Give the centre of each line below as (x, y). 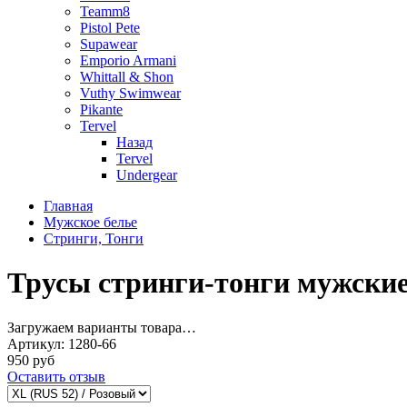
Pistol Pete (110, 28)
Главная (68, 206)
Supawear (109, 44)
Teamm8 (105, 11)
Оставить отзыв (56, 376)
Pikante (101, 109)
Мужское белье (90, 222)
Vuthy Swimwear (130, 93)
